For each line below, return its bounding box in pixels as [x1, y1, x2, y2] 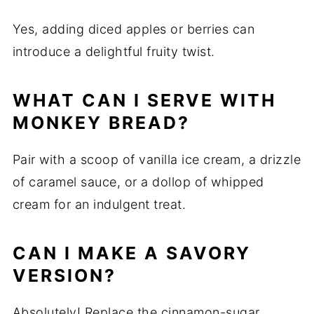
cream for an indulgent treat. [12, 197, 186, 212]
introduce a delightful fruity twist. [12, 44, 215, 60]
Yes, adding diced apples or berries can [12, 22, 255, 37]
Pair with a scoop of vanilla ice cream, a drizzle [12, 152, 301, 168]
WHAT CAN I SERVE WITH [12, 90, 276, 111]
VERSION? [12, 265, 116, 287]
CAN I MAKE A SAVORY [12, 243, 251, 264]
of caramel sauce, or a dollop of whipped [12, 175, 264, 190]
